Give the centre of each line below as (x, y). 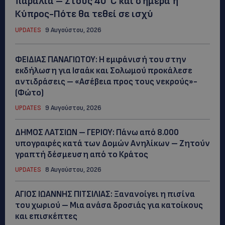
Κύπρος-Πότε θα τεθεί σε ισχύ (84, 14)
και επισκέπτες (46, 216)
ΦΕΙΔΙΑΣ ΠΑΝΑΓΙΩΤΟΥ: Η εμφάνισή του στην (101, 60)
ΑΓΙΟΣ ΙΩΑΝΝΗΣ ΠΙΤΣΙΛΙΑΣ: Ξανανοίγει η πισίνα (105, 194)
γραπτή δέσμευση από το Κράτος (82, 154)
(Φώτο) (29, 93)
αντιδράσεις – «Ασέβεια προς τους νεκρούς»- (106, 82)
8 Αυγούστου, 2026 (73, 170)
